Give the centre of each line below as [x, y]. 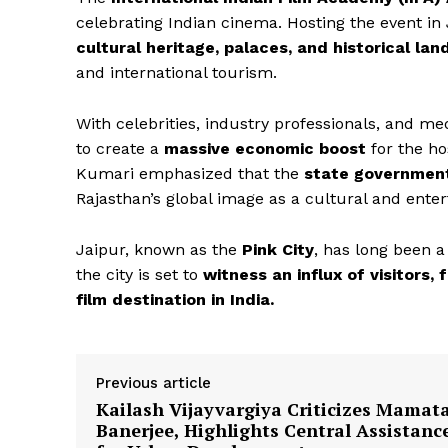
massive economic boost [265, 149]
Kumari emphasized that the [190, 174]
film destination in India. [175, 300]
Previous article [153, 383]
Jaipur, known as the [159, 250]
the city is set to [139, 275]
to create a [120, 149]
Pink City [278, 250]
